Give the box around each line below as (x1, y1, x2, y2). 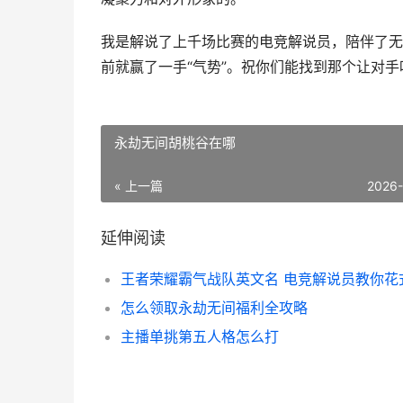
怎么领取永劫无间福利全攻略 (121, 299, 308, 317)
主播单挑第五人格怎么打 (121, 327, 279, 345)
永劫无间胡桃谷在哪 (114, 134, 236, 151)
